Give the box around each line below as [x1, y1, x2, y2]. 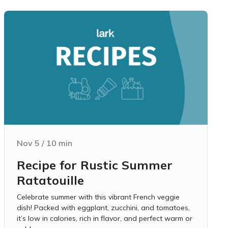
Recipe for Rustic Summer [17, 157, 173, 173]
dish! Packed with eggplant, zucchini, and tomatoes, [17, 203, 190, 212]
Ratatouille [17, 173, 84, 188]
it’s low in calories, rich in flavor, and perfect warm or [17, 214, 192, 223]
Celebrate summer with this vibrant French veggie [17, 192, 180, 202]
